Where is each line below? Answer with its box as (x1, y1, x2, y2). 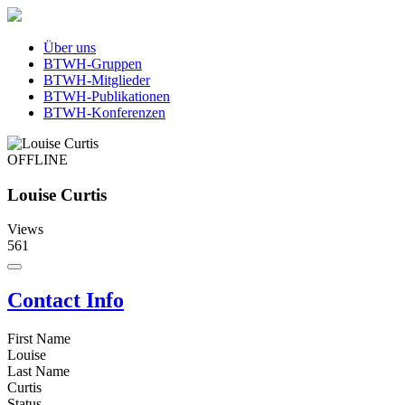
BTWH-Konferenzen (43, 105, 165, 120)
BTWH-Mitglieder (43, 72, 150, 88)
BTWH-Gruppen (43, 56, 142, 71)
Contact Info (7, 288, 124, 313)
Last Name (7, 363, 70, 380)
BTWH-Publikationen (43, 89, 170, 104)
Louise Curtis (7, 184, 107, 204)
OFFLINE (7, 152, 68, 167)
